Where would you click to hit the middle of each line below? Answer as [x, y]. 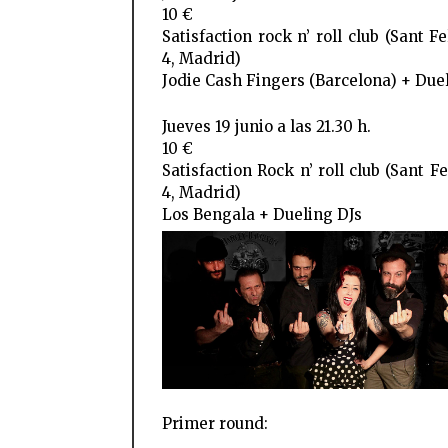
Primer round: [215, 424]
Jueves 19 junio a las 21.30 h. [266, 127]
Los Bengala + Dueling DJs [262, 215]
